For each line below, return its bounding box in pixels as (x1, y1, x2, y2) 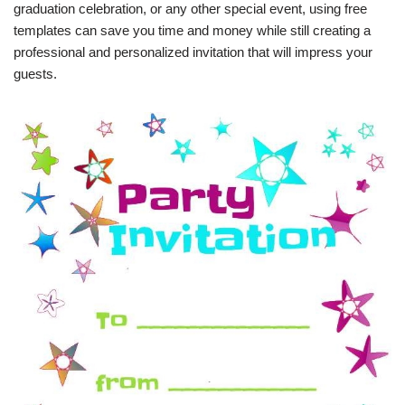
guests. (14, 66, 57, 81)
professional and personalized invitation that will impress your (14, 44, 372, 60)
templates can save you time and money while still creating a (14, 23, 371, 38)
